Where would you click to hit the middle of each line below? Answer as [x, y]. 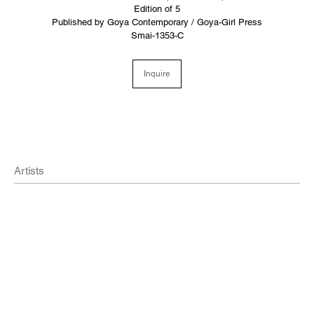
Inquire [157, 74]
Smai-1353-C [157, 36]
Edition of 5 [157, 9]
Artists [29, 171]
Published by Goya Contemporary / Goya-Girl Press [157, 22]
